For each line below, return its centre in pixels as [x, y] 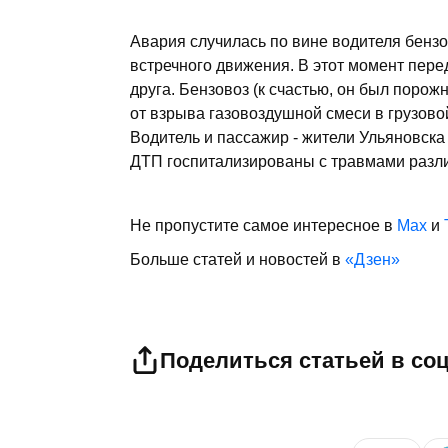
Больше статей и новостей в [237, 259]
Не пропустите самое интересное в [263, 225]
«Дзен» [372, 259]
